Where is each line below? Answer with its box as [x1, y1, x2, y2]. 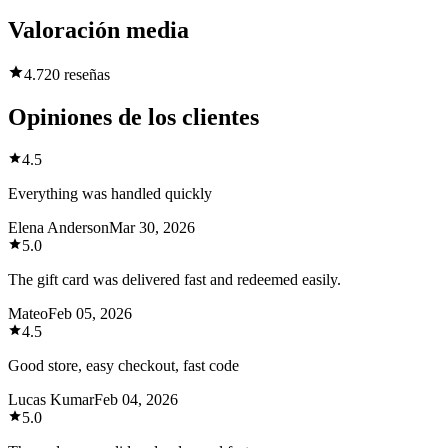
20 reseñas [44, 66, 110, 84]
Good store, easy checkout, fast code [8, 357, 239, 375]
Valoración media [8, 17, 189, 44]
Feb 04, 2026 [94, 391, 178, 409]
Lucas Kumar [8, 391, 94, 409]
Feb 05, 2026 [48, 305, 132, 323]
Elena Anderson [8, 219, 109, 237]
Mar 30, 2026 [109, 219, 195, 237]
